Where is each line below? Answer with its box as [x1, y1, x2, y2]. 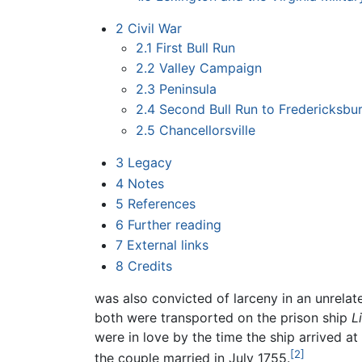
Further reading [127, 216, 221, 233]
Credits [127, 257, 172, 274]
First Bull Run [156, 39, 236, 56]
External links [126, 237, 208, 254]
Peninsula [159, 80, 217, 97]
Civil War [127, 19, 182, 36]
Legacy [127, 154, 172, 170]
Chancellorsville [159, 121, 256, 138]
